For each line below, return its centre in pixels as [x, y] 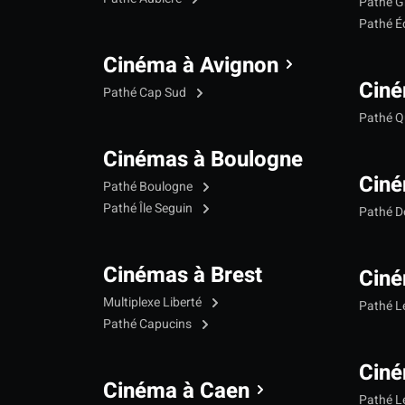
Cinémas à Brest [183, 276]
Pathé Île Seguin [149, 209]
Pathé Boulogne [149, 187]
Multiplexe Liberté [154, 303]
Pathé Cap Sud [146, 93]
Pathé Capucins [149, 325]
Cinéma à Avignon [191, 66]
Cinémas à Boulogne [203, 160]
